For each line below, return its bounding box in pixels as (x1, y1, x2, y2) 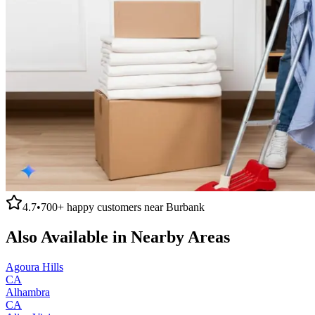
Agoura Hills (6, 260, 63, 273)
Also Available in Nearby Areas (6, 227, 230, 246)
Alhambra (6, 285, 50, 298)
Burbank (166, 200, 205, 213)
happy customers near (64, 200, 166, 213)
